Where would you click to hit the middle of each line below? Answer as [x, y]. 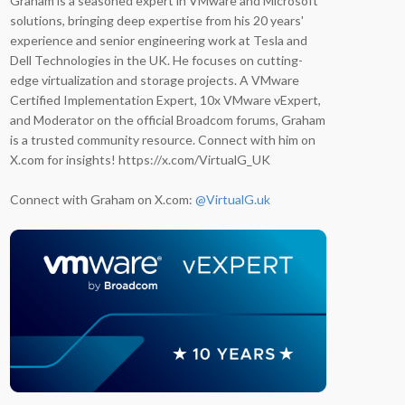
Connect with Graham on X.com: [103, 199]
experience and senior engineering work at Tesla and [159, 40]
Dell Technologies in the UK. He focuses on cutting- [156, 60]
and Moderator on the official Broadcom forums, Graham [168, 120]
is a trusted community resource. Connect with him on [163, 140]
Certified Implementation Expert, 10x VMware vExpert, [165, 100]
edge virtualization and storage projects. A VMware [155, 80]
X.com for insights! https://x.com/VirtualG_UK [140, 160]
